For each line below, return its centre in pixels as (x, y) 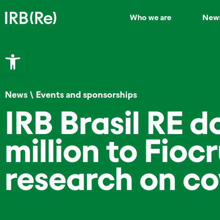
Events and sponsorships (86, 95)
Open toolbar (52, 53)
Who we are (151, 17)
